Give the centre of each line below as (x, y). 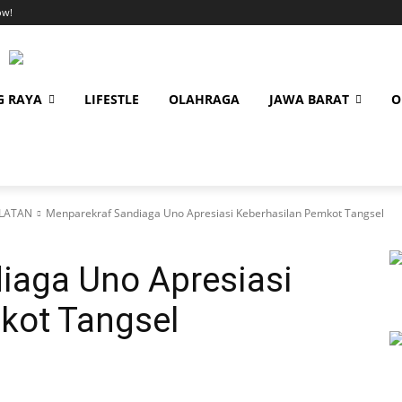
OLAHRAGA (204, 99)
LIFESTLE (112, 99)
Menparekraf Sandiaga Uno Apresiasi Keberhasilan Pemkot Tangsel (215, 213)
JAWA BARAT (309, 99)
